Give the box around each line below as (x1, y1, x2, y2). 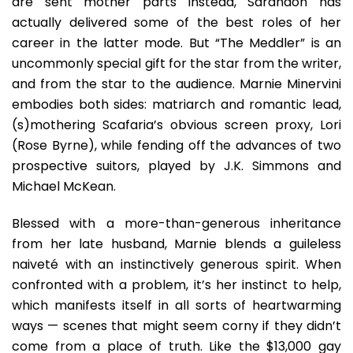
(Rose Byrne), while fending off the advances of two (12, 136, 341, 154)
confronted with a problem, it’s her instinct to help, (12, 276, 341, 294)
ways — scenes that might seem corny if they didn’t (12, 317, 341, 335)
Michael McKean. (12, 177, 116, 195)
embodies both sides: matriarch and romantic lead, (12, 95, 341, 113)
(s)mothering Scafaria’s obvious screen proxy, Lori (12, 116, 341, 134)
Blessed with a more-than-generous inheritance (12, 214, 341, 232)
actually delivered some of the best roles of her (12, 13, 341, 32)
